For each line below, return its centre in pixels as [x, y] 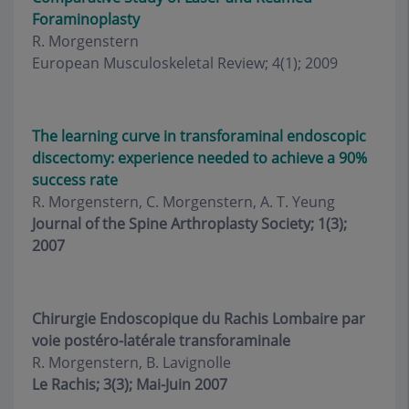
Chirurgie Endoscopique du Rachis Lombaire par [199, 319]
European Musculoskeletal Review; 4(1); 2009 [185, 63]
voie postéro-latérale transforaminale [161, 341]
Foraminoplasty [86, 19]
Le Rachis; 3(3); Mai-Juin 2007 [130, 384]
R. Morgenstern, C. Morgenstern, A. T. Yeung [184, 202]
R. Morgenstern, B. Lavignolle [131, 362]
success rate [75, 180]
